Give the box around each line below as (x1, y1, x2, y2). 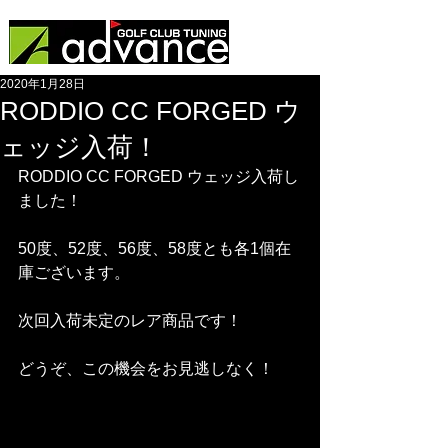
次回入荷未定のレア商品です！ (18, 312, 242, 329)
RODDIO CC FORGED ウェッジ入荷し (18, 168, 299, 185)
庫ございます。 (18, 264, 130, 281)
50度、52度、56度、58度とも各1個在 (18, 240, 291, 257)
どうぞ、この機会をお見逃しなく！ (18, 360, 274, 377)
